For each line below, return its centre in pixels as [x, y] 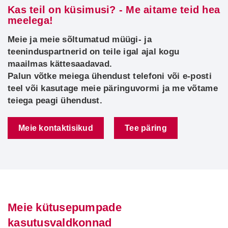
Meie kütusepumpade [65, 207]
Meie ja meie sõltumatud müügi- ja [80, 39]
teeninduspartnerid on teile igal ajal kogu [94, 52]
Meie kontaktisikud [56, 128]
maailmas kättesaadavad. [60, 64]
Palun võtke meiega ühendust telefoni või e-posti [110, 76]
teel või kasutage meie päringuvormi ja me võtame [113, 88]
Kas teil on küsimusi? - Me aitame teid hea [114, 10]
